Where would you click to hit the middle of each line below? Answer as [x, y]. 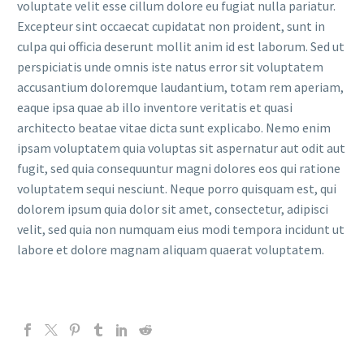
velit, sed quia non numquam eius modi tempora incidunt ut [181, 230]
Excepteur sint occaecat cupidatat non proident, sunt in [171, 26]
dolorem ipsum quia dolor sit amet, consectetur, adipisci [173, 209]
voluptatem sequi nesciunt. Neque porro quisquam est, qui [177, 189]
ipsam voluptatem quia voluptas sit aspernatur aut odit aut [181, 148]
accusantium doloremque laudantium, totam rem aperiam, [180, 87]
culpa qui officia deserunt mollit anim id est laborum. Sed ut [181, 47]
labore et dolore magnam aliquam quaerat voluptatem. [171, 250]
